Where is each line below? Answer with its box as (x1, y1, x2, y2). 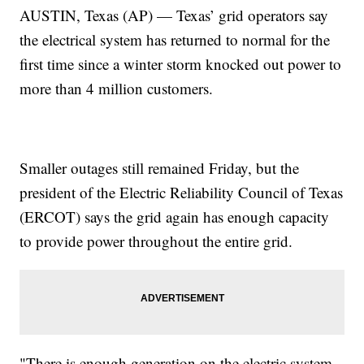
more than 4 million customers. (19, 77, 214, 98)
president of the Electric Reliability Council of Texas (19, 181, 344, 202)
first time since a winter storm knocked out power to (19, 53, 342, 74)
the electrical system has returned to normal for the (19, 28, 331, 50)
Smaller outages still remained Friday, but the (19, 157, 300, 178)
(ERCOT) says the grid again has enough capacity (19, 206, 330, 227)
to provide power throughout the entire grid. (19, 230, 293, 251)
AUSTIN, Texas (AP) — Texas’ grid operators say (19, 4, 329, 25)
